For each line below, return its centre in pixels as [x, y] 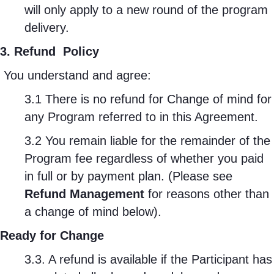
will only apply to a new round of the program [146, 10]
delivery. [47, 28]
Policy [81, 51]
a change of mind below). [93, 212]
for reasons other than [207, 194]
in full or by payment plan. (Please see [128, 176]
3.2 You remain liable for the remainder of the [147, 141]
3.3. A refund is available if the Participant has [148, 259]
